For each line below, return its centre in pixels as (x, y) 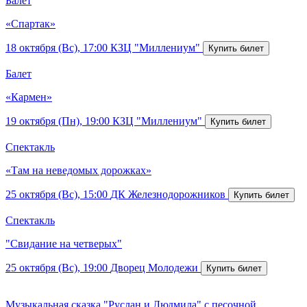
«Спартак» (30, 24)
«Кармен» (29, 97)
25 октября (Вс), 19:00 (57, 268)
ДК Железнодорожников (168, 195)
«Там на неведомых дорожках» (78, 171)
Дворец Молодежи (154, 268)
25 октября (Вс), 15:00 (57, 195)
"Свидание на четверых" (64, 244)
